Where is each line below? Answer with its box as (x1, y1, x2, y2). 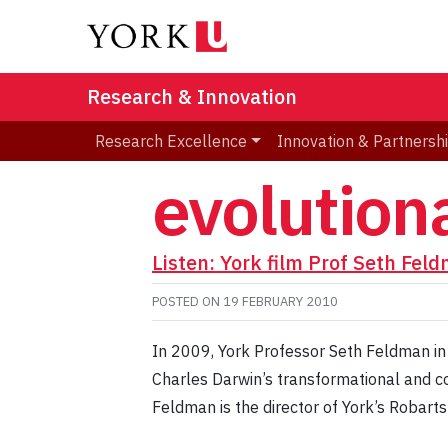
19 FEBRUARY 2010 (223, 293, 338, 311)
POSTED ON (152, 293, 223, 311)
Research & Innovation (87, 83, 297, 111)
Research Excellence (95, 131, 247, 152)
